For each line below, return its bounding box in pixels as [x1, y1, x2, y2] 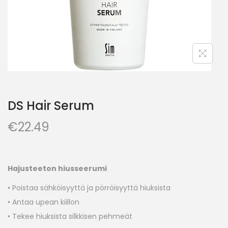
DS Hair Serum [8, 97, 94, 115]
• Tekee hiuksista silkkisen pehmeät [8, 211, 132, 222]
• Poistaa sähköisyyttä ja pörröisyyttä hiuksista [8, 183, 170, 193]
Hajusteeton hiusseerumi [8, 163, 107, 174]
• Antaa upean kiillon [8, 197, 79, 208]
